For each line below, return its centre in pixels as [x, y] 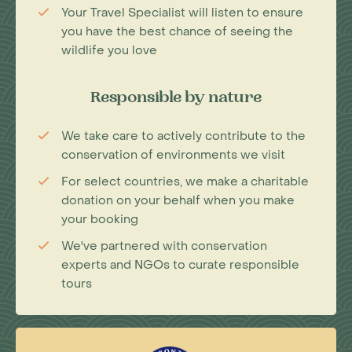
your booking [100, 219]
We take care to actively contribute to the [183, 136]
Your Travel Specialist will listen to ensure [182, 13]
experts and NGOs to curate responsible [180, 265]
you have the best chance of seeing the [177, 31]
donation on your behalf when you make [178, 200]
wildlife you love [109, 50]
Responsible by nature [176, 99]
